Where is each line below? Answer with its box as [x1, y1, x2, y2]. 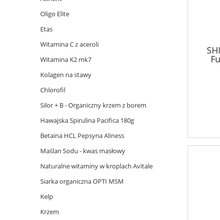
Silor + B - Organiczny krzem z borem [40, 100, 146, 110]
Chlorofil [40, 85, 65, 94]
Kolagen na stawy [40, 70, 91, 79]
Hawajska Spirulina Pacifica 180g [40, 115, 134, 125]
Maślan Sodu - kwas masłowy [40, 146, 125, 155]
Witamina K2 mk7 [40, 55, 91, 64]
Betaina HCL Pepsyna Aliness [40, 131, 124, 140]
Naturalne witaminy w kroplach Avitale [40, 161, 153, 170]
